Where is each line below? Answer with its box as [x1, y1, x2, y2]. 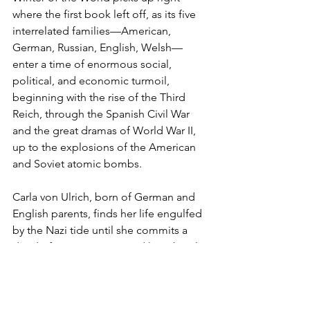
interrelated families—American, [12, 24, 174, 38]
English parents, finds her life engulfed [12, 207, 205, 221]
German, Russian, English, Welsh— [12, 41, 183, 55]
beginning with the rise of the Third [12, 91, 188, 104]
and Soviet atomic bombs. [12, 157, 142, 171]
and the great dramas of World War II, [12, 124, 199, 138]
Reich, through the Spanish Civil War [12, 107, 192, 121]
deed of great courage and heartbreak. [12, 240, 206, 254]
